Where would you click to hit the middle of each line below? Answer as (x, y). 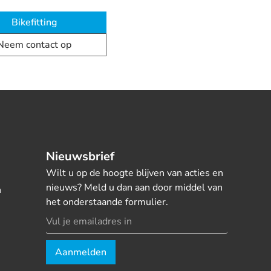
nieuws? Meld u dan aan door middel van (134, 188)
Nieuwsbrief (80, 156)
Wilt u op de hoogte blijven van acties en (134, 173)
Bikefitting (34, 22)
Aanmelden (80, 252)
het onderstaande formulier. (107, 202)
